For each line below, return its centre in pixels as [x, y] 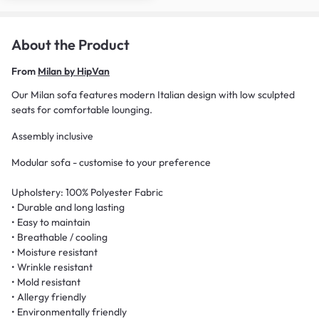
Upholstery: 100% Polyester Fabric [87, 192]
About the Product [70, 44]
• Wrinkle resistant [52, 267]
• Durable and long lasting [68, 207]
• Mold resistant [46, 282]
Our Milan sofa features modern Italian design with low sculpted [153, 94]
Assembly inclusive [52, 136]
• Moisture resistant [54, 252]
